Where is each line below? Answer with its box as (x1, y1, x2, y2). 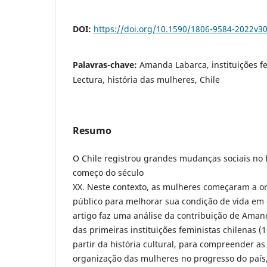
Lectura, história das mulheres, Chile (73, 73, 220, 85)
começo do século (73, 166, 144, 178)
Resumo (73, 123, 111, 137)
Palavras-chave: (73, 58, 139, 70)
